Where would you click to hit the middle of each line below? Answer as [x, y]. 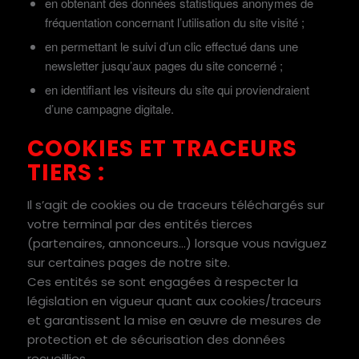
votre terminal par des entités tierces [139, 224]
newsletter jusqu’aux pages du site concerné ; [163, 66]
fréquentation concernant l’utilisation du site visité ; [174, 22]
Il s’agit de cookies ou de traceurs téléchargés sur [175, 205]
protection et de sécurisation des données [156, 340]
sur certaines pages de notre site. [128, 263]
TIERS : [66, 173]
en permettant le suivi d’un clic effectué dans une [171, 46]
